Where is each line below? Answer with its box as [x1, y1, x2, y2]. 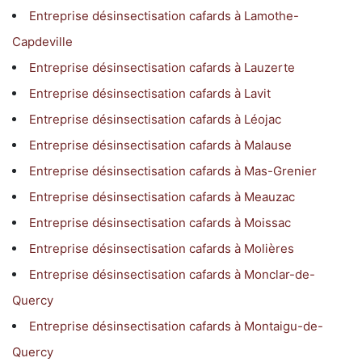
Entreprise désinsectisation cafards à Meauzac [29, 188, 295, 204]
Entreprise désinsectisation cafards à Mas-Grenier [29, 162, 317, 179]
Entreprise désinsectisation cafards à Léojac [29, 111, 281, 127]
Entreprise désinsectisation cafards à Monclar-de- [29, 266, 315, 282]
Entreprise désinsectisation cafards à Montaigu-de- [29, 318, 323, 334]
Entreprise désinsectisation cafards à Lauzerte [29, 59, 295, 75]
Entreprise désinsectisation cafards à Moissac [29, 214, 291, 230]
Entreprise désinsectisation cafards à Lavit [29, 85, 271, 101]
